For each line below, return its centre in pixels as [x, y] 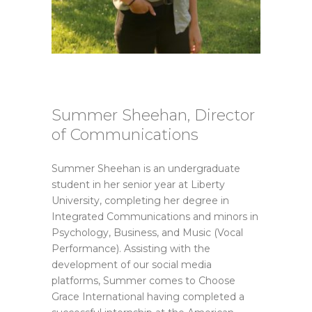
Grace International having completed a [148, 297]
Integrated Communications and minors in [155, 217]
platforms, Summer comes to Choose [143, 281]
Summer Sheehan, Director [153, 116]
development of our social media [132, 265]
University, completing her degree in [140, 201]
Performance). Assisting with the [131, 249]
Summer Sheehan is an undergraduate [146, 169]
